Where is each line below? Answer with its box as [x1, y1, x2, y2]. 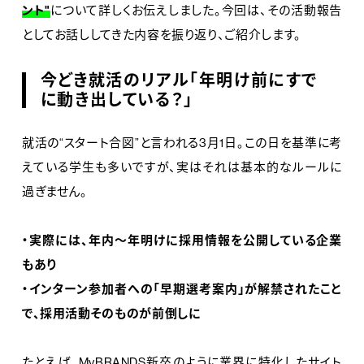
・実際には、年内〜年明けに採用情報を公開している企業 [21, 232, 343, 248]
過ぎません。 [21, 183, 88, 199]
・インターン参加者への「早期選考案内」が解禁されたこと [21, 280, 343, 297]
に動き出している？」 [40, 89, 193, 110]
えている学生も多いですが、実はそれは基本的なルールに [21, 158, 343, 175]
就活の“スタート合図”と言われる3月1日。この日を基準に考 [21, 134, 343, 150]
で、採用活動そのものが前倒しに [21, 305, 201, 321]
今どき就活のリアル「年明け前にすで [40, 69, 318, 90]
